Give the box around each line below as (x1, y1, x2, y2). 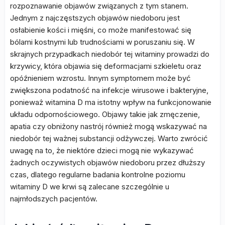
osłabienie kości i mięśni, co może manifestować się (10, 25, 191, 35)
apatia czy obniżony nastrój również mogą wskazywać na (10, 122, 207, 131)
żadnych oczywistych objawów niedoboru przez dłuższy (10, 158, 205, 167)
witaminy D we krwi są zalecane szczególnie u (10, 182, 169, 191)
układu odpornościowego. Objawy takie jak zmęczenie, (10, 109, 200, 119)
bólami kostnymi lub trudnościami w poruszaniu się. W (10, 37, 195, 47)
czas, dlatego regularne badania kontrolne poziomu (10, 170, 185, 179)
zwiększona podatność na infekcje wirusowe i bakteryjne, (10, 85, 208, 95)
